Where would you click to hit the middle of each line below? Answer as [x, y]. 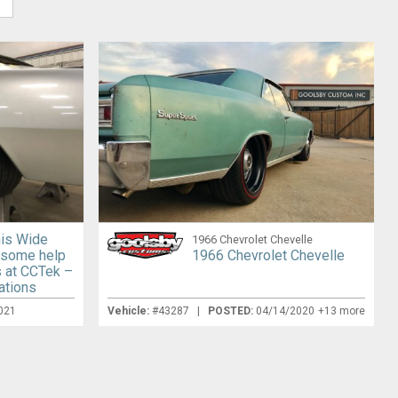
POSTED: [231, 311]
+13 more [342, 311]
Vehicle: [128, 311]
